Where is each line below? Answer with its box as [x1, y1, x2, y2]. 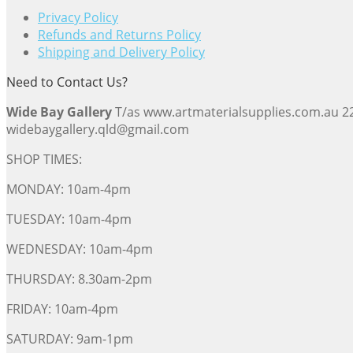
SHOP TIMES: [6, 150, 82, 168]
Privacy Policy [38, 8, 118, 26]
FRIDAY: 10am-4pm [6, 299, 118, 318]
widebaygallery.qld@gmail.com [6, 120, 189, 138]
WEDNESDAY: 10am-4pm [6, 240, 153, 258]
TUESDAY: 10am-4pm [6, 210, 132, 228]
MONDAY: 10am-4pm [6, 180, 131, 198]
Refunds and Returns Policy [38, 25, 201, 43]
